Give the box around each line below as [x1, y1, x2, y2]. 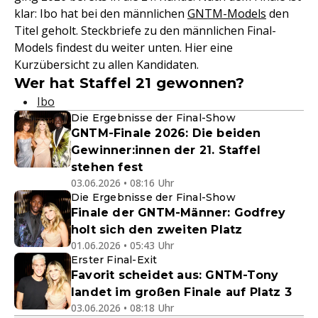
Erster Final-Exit [71, 253, 158, 266]
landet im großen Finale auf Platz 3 [71, 285, 292, 299]
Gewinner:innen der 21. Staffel [71, 143, 261, 157]
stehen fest [71, 160, 143, 174]
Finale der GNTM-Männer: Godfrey [71, 206, 286, 219]
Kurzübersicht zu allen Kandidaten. [14, 57, 199, 72]
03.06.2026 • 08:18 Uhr [71, 301, 174, 314]
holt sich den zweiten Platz [71, 223, 243, 236]
